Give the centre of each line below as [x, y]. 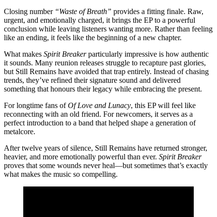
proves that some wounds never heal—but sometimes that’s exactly [106, 165]
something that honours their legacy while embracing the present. [103, 89]
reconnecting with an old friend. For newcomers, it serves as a [98, 114]
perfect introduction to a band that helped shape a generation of [100, 123]
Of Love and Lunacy [99, 105]
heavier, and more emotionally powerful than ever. [81, 156]
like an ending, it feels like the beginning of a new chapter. [93, 37]
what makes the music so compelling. [61, 174]
